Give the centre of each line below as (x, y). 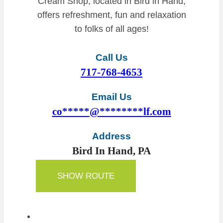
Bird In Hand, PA (111, 151)
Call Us (111, 58)
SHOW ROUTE (86, 176)
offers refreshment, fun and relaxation (111, 15)
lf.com (157, 112)
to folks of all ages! (111, 29)
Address (111, 136)
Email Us (111, 97)
